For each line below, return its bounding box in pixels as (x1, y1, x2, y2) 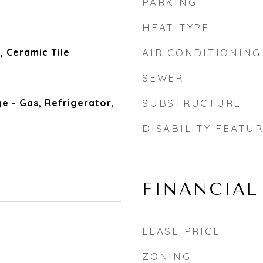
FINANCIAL (142, 179, 258, 199)
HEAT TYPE (142, 21, 210, 33)
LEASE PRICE (142, 225, 221, 237)
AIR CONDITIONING (142, 46, 261, 59)
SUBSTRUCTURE (142, 97, 241, 109)
